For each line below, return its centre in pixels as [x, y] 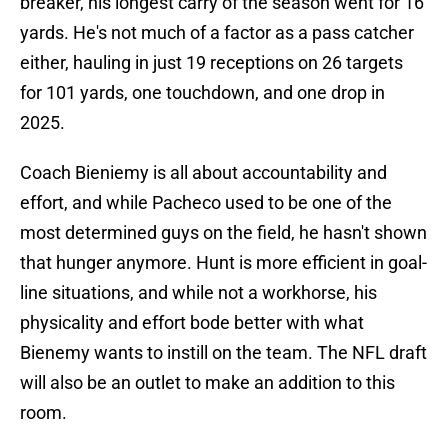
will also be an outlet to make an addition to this [207, 383]
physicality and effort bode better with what [192, 323]
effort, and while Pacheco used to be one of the [206, 203]
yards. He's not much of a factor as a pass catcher [217, 33]
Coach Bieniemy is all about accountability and [203, 173]
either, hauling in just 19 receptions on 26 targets [211, 63]
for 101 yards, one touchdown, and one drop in [202, 93]
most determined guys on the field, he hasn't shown [223, 233]
